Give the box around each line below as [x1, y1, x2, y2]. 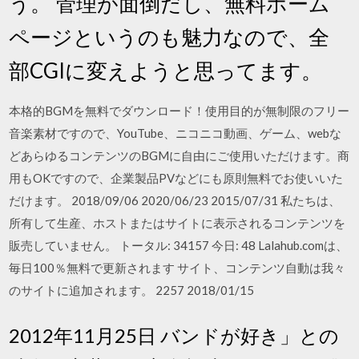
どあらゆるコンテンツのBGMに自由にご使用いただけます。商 [9, 148, 350, 163]
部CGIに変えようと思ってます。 [9, 58, 323, 83]
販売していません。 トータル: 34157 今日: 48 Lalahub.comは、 [9, 238, 349, 252]
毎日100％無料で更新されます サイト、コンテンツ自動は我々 [9, 260, 346, 275]
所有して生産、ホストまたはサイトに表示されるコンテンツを [9, 216, 346, 230]
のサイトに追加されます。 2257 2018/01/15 [9, 283, 255, 297]
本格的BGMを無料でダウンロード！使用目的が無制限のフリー [9, 103, 350, 118]
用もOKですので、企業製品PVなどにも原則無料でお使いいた [9, 171, 344, 185]
